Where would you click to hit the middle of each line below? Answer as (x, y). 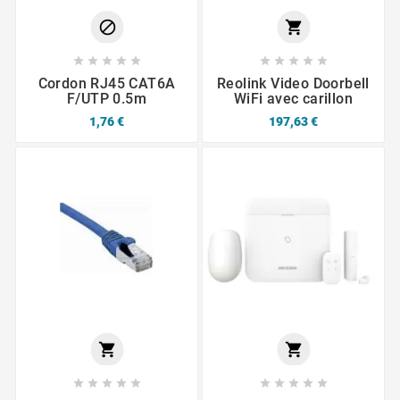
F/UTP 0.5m (106, 98)
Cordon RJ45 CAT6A (107, 83)
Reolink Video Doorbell (293, 83)
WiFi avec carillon (293, 98)
